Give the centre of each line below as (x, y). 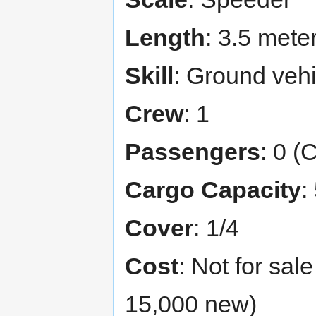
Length (165, 38)
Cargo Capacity (213, 190)
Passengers (193, 152)
